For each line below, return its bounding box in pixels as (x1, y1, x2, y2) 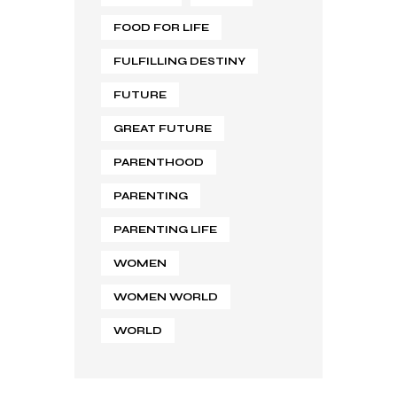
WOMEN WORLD (113, 291, 218, 304)
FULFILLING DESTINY (113, 55, 245, 68)
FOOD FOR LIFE (113, 21, 209, 35)
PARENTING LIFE (113, 223, 217, 237)
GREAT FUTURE (113, 122, 212, 136)
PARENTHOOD (113, 156, 204, 169)
